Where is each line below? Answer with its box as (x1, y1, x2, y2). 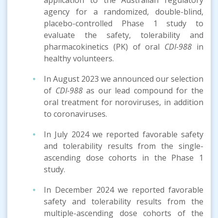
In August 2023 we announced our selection (44, 73, 203, 84)
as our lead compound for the (82, 85, 204, 96)
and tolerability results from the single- (44, 140, 203, 151)
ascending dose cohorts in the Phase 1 (44, 152, 203, 163)
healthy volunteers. (44, 53, 114, 64)
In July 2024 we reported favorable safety (44, 128, 203, 140)
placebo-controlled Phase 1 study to (44, 18, 203, 29)
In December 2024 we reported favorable (44, 184, 203, 195)
